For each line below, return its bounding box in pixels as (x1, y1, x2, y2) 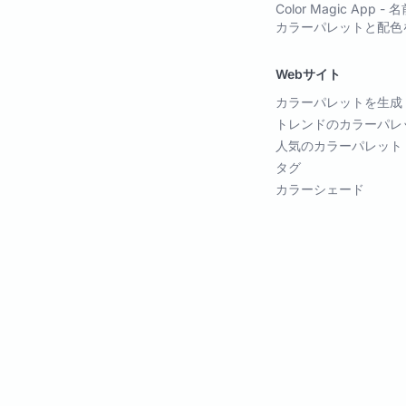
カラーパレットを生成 (275, 94, 402, 111)
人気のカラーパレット (275, 138, 402, 154)
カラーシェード (275, 181, 364, 198)
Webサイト (275, 66, 341, 82)
